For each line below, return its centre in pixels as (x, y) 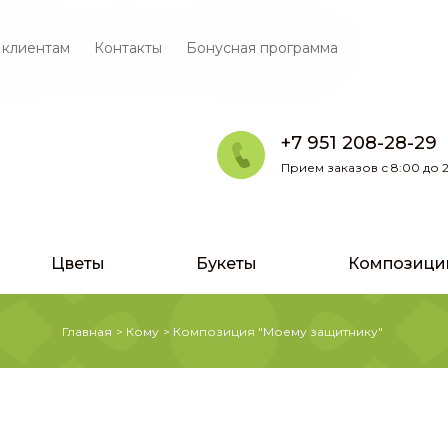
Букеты (226, 263)
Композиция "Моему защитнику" (277, 331)
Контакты (128, 48)
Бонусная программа (262, 48)
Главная (86, 331)
